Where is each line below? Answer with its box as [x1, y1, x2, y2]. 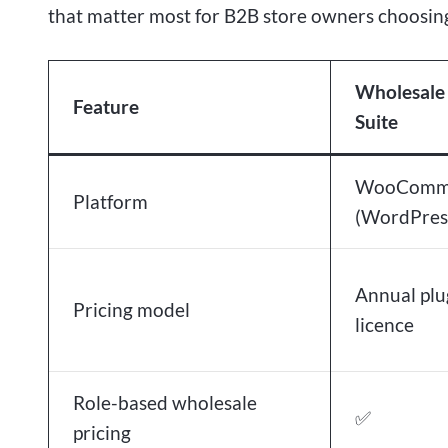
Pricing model [73, 298, 190, 321]
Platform [73, 190, 148, 213]
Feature [73, 95, 139, 118]
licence [355, 313, 414, 336]
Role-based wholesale [73, 391, 257, 414]
